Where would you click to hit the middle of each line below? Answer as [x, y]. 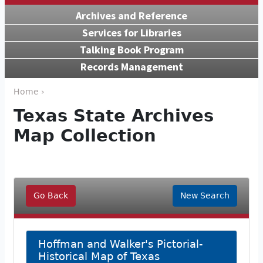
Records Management [131, 66]
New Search [205, 195]
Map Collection [85, 135]
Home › [29, 91]
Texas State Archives [114, 115]
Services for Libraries [131, 32]
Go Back [51, 195]
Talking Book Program [131, 49]
